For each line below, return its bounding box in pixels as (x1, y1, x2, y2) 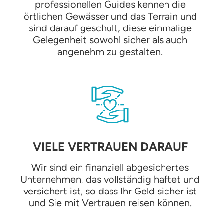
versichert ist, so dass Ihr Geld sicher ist (23, 185, 197, 197)
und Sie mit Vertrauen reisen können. (28, 196, 192, 209)
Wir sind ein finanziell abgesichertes (31, 161, 189, 173)
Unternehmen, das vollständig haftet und (20, 173, 200, 185)
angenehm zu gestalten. (57, 45, 163, 57)
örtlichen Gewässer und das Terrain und (23, 10, 197, 22)
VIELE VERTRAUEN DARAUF (32, 139, 188, 154)
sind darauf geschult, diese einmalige (28, 22, 192, 34)
